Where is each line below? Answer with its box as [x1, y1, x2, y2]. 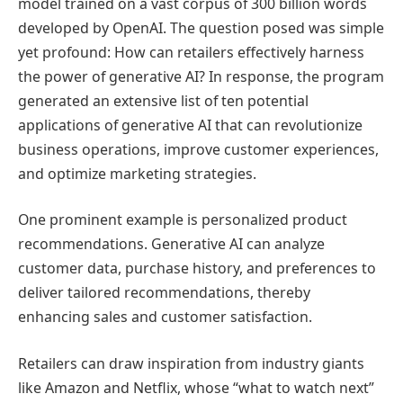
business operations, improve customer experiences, [18, 139, 379, 159]
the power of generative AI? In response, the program [18, 66, 384, 86]
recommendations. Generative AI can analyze [18, 234, 325, 255]
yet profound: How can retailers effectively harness [18, 41, 364, 62]
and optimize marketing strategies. [18, 163, 256, 184]
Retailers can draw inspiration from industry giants [18, 354, 364, 374]
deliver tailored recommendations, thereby [18, 282, 310, 303]
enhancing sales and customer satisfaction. [18, 307, 312, 327]
